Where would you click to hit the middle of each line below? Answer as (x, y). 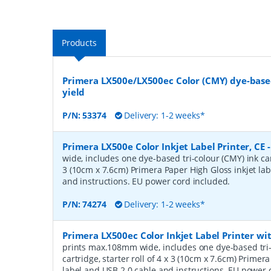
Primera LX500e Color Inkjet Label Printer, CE (164, 146)
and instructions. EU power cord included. (146, 181)
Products (79, 43)
